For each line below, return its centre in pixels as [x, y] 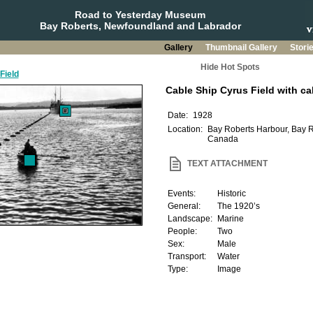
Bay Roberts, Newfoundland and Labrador [140, 26]
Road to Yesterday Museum [140, 15]
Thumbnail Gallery [242, 48]
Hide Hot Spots [230, 67]
